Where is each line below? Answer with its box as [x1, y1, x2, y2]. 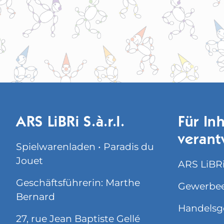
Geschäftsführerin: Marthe [16, 176, 140, 188]
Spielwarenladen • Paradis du [16, 140, 154, 152]
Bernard [16, 190, 55, 202]
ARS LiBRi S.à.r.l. [16, 115, 125, 130]
